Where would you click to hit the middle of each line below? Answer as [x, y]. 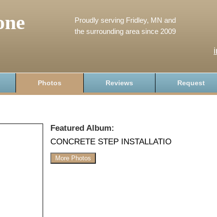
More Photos [73, 158]
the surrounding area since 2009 [125, 31]
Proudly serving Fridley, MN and [125, 20]
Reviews [119, 83]
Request [191, 83]
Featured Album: [82, 128]
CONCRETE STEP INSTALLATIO [111, 142]
